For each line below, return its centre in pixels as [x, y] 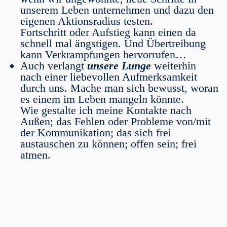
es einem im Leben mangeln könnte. [102, 99]
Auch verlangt [54, 66]
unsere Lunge [119, 66]
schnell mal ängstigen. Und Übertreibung [113, 43]
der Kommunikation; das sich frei [96, 133]
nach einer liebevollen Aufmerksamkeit [109, 77]
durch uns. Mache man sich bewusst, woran [119, 88]
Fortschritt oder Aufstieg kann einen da [108, 32]
